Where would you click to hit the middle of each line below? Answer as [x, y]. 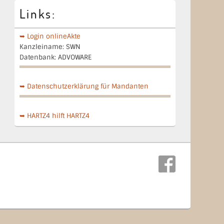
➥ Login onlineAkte [50, 36]
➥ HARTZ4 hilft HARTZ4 [54, 115]
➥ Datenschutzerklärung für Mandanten [84, 86]
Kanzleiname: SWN [50, 46]
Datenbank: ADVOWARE [55, 57]
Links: [37, 13]
